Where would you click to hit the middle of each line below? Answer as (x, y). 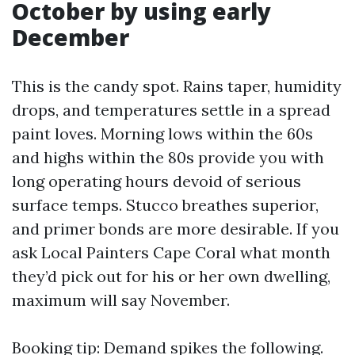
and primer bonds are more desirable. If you (176, 229)
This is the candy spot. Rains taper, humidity (177, 86)
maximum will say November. (121, 300)
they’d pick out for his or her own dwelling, (171, 276)
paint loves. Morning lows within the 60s (162, 134)
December (71, 37)
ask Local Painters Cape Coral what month (171, 252)
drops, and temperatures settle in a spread (171, 110)
